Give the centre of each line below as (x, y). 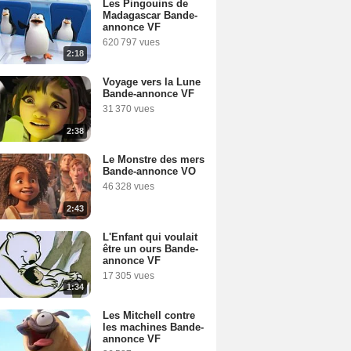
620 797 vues (131, 43)
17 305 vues (128, 276)
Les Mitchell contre (149, 315)
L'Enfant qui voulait (150, 237)
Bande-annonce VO (149, 171)
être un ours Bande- (150, 249)
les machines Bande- (153, 327)
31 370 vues (128, 109)
